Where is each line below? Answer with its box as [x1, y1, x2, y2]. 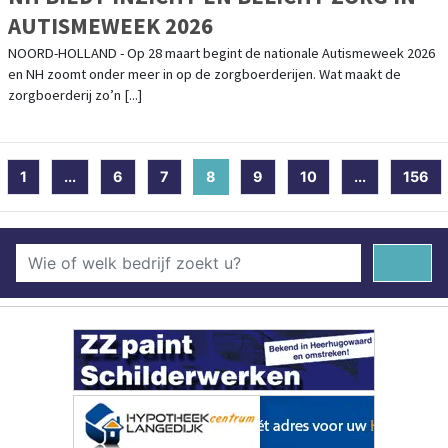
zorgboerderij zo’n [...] [8, 85, 142, 104]
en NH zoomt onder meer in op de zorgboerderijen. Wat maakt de [8, 64, 401, 83]
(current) [215, 167, 281, 185]
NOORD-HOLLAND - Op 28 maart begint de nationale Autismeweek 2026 [8, 43, 435, 62]
